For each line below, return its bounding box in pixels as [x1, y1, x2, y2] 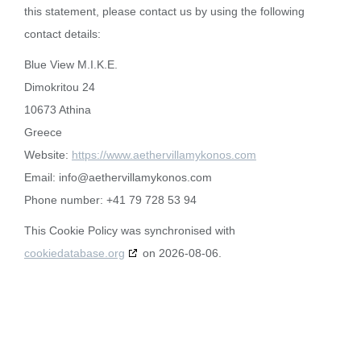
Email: [24, 171, 59, 184]
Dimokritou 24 [24, 81, 95, 93]
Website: [24, 148, 72, 161]
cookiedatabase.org [24, 247, 125, 259]
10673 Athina [24, 103, 91, 116]
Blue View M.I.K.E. [24, 58, 118, 71]
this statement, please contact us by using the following [24, 5, 305, 18]
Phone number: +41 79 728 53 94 [24, 193, 197, 206]
